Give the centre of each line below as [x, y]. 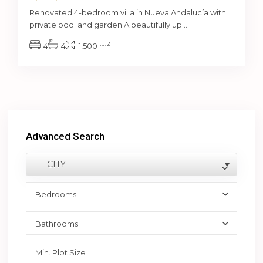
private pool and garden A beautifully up [107, 25]
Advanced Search [65, 136]
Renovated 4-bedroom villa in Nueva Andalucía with [128, 13]
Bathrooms [57, 224]
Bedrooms [56, 195]
